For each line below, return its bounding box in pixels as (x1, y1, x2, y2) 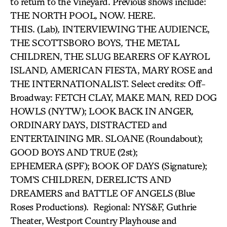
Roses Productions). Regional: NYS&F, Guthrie (10, 201, 197, 212)
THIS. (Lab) (10, 23, 58, 34)
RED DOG (172, 92, 217, 103)
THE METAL (125, 37, 179, 48)
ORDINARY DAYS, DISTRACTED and (10, 119, 167, 130)
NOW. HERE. (99, 10, 155, 21)
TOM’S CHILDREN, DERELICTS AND (10, 174, 171, 185)
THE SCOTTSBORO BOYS (10, 37, 121, 48)
